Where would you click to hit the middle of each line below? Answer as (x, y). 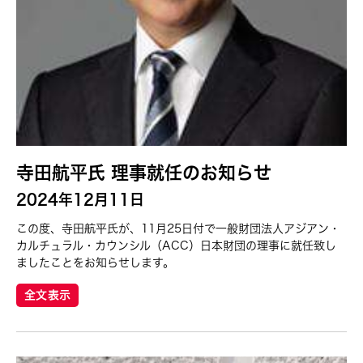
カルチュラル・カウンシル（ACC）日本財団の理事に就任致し (176, 245)
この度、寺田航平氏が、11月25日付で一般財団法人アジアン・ (178, 228)
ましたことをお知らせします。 (95, 262)
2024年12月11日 (80, 199)
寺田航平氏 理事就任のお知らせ (144, 172)
